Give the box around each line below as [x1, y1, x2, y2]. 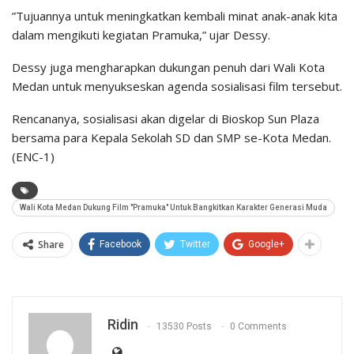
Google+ [248, 239, 284, 250]
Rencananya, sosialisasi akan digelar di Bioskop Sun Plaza [12, 111, 319, 127]
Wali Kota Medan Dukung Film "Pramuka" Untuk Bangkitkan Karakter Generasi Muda [20, 203, 327, 213]
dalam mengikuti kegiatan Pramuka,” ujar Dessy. [12, 27, 270, 43]
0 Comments [230, 320, 287, 332]
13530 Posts [156, 320, 212, 332]
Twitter [180, 239, 210, 250]
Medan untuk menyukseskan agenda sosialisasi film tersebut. [12, 78, 342, 95]
